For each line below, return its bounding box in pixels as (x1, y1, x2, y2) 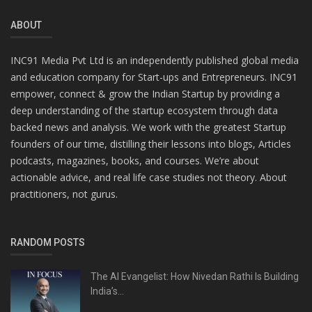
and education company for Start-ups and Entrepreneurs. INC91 (10, 70, 297, 84)
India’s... (91, 285, 124, 297)
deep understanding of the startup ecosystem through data (10, 103, 278, 117)
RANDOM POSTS (10, 236, 85, 248)
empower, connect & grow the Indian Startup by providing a (10, 86, 280, 100)
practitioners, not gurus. (10, 187, 118, 201)
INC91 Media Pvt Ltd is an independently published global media (10, 53, 299, 67)
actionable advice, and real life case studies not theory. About (10, 170, 287, 184)
